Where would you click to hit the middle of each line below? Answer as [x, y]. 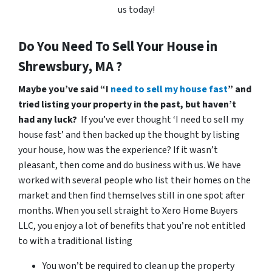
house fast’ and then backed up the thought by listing [129, 134]
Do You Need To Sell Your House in [118, 46]
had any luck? [49, 119]
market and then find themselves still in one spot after [131, 195]
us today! [136, 9]
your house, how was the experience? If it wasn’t [118, 150]
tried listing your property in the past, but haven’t [127, 104]
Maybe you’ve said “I [64, 89]
